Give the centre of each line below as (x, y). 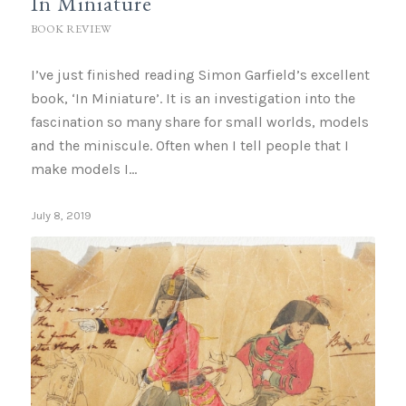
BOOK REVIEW (71, 28)
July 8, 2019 (61, 215)
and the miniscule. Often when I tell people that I (189, 145)
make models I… (83, 169)
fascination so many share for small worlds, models (199, 121)
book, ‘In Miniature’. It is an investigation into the (193, 98)
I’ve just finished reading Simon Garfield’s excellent (200, 74)
